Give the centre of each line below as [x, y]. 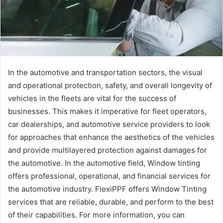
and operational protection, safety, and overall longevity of [110, 85]
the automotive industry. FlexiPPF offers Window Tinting [107, 189]
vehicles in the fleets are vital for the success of [92, 98]
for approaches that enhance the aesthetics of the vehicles [111, 137]
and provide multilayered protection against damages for [108, 150]
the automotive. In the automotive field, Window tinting [104, 163]
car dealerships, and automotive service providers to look [109, 124]
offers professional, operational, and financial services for [109, 176]
